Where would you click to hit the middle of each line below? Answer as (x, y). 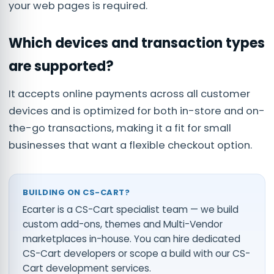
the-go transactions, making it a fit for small (120, 128)
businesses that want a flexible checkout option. (130, 145)
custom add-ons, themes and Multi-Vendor (123, 224)
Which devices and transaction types (137, 43)
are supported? (61, 66)
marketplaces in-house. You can (97, 239)
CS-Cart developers (69, 253)
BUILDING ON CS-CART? (76, 192)
